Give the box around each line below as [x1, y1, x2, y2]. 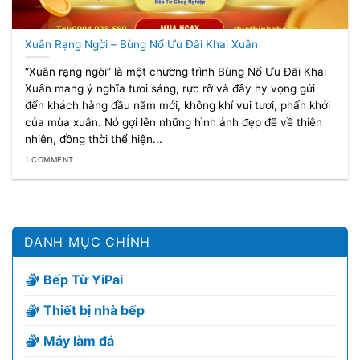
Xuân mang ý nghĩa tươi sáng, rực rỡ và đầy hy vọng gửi [25, 82, 316, 96]
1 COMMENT [25, 154, 74, 164]
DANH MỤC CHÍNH [24, 234, 151, 251]
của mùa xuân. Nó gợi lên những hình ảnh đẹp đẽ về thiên [25, 116, 323, 129]
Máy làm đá [43, 333, 114, 350]
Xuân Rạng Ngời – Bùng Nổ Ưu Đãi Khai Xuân [25, 37, 259, 51]
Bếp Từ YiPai [43, 272, 123, 288]
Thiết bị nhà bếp [43, 302, 145, 319]
